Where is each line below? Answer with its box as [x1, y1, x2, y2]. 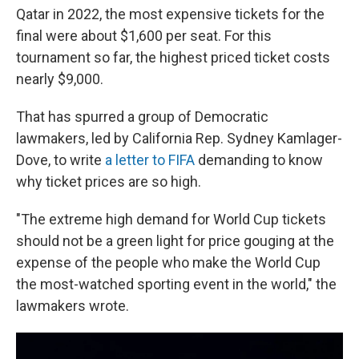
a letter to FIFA [105, 151, 195, 168]
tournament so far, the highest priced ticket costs [16, 49, 330, 66]
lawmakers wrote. [16, 297, 129, 314]
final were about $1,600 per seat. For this [16, 27, 272, 44]
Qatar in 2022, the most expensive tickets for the [16, 6, 325, 22]
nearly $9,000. [16, 71, 103, 87]
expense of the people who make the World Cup [16, 254, 321, 271]
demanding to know [195, 151, 323, 168]
